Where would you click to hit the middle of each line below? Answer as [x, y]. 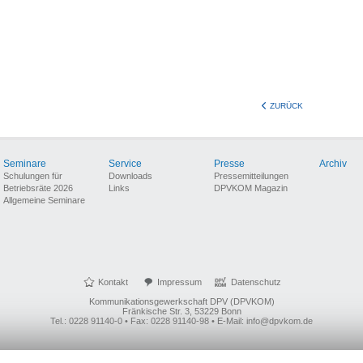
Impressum [179, 282]
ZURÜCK [286, 106]
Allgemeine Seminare [44, 200]
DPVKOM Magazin [251, 188]
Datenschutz [256, 282]
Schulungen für [33, 176]
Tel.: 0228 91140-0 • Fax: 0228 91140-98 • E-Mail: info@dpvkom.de [181, 321]
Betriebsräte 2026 [38, 188]
